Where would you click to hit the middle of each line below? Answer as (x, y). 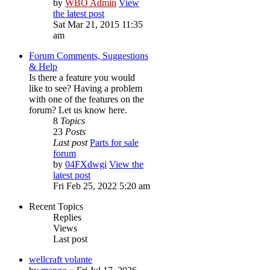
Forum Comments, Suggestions (89, 55)
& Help (43, 66)
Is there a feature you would (82, 77)
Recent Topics (56, 206)
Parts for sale (114, 142)
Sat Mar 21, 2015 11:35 (98, 24)
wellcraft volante (61, 259)
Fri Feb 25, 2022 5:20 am (102, 186)
